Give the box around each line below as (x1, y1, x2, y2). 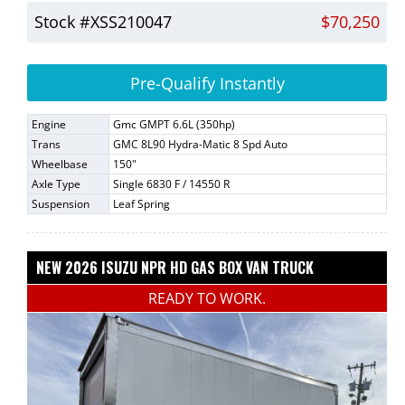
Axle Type (32, 175, 80, 192)
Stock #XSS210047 (34, 10, 172, 33)
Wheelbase (32, 155, 88, 172)
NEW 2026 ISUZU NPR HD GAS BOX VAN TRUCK (36, 256, 314, 278)
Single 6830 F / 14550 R (113, 175, 230, 192)
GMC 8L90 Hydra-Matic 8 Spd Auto (113, 136, 287, 152)
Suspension (32, 195, 89, 212)
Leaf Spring (113, 195, 170, 212)
